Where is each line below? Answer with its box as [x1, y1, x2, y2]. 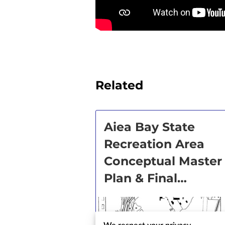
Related [95, 78, 143, 92]
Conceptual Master [104, 154, 222, 168]
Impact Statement [104, 205, 217, 219]
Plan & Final [104, 171, 177, 185]
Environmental [104, 188, 196, 202]
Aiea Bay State [104, 120, 195, 134]
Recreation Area [104, 137, 204, 151]
